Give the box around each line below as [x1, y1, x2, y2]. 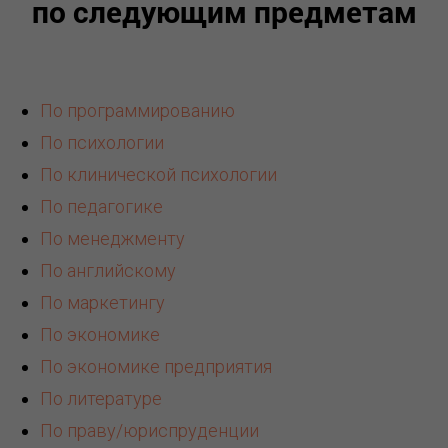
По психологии [40, 132, 164, 154]
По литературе [40, 388, 162, 410]
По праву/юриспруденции [40, 420, 259, 442]
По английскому [40, 260, 176, 282]
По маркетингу [40, 292, 165, 314]
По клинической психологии [40, 164, 277, 186]
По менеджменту [40, 228, 185, 250]
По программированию [40, 100, 235, 122]
